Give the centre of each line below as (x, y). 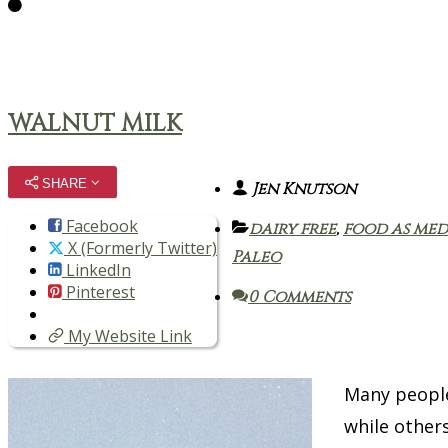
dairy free (292, 229)
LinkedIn (96, 270)
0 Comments (299, 297)
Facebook (100, 226)
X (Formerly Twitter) (140, 248)
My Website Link (128, 336)
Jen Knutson (302, 189)
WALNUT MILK (95, 124)
